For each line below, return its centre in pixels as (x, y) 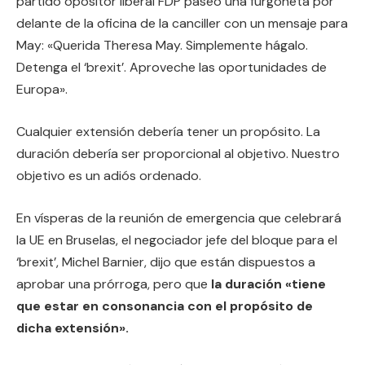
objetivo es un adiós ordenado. (109, 176)
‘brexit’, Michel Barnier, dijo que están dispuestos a (166, 262)
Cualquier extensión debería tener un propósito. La (168, 132)
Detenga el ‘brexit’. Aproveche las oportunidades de (172, 68)
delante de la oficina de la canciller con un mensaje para (182, 24)
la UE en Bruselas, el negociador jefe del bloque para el (177, 240)
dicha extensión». (73, 328)
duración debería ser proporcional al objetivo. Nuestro (178, 154)
